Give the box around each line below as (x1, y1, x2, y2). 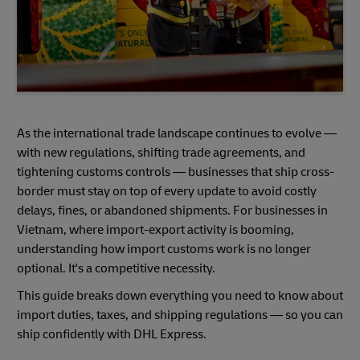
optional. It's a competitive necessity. (17, 260, 215, 277)
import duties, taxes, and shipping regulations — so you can (17, 307, 343, 324)
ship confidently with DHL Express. (17, 326, 207, 343)
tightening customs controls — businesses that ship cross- (17, 164, 334, 181)
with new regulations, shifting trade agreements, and (17, 145, 305, 162)
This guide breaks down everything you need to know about (17, 288, 343, 305)
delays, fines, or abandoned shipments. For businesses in (17, 202, 328, 219)
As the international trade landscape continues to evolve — (17, 125, 337, 142)
